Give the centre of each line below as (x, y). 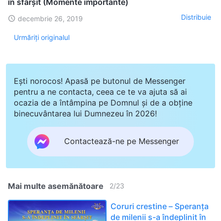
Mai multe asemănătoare (56, 186)
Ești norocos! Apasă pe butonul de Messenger (100, 81)
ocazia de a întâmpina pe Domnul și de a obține (103, 102)
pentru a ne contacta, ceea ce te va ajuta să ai (100, 92)
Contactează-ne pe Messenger (122, 141)
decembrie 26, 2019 (50, 18)
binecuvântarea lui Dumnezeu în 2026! (85, 113)
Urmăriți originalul (42, 37)
